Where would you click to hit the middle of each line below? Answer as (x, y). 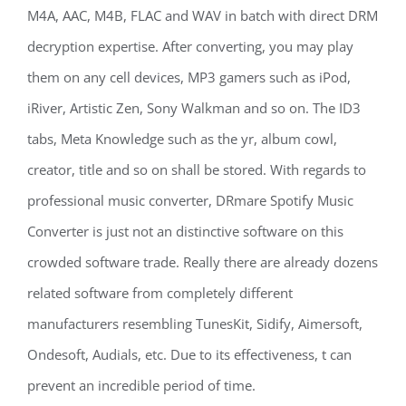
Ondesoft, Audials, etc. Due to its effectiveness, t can (189, 354)
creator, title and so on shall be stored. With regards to (197, 169)
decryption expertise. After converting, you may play (190, 46)
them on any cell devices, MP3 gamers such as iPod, (189, 77)
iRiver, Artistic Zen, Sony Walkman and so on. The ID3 (194, 108)
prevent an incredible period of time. (141, 385)
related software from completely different (160, 293)
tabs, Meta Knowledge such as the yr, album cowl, (182, 139)
